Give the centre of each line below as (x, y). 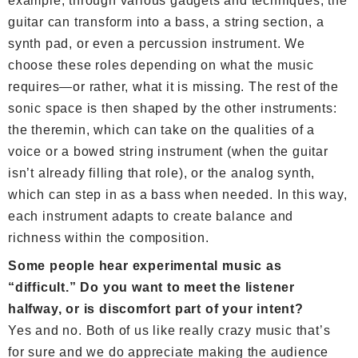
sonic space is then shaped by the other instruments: (173, 108)
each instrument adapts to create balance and (151, 216)
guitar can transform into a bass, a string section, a (166, 22)
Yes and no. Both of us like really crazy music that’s (169, 330)
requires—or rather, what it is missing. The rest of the (173, 86)
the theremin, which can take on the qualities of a (161, 129)
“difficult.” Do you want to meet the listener (151, 287)
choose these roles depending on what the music (161, 65)
